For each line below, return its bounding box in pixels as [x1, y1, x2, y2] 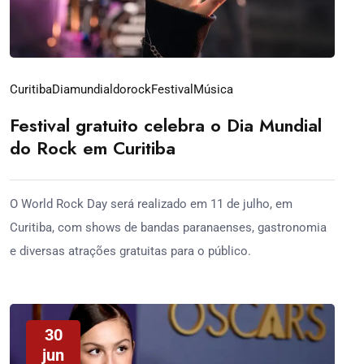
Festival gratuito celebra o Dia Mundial [10, 112, 322, 138]
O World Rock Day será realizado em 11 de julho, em [10, 197, 292, 211]
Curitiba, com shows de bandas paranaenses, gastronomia [10, 220, 327, 235]
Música [193, 82, 233, 97]
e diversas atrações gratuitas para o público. [10, 244, 251, 258]
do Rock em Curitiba [10, 135, 175, 161]
